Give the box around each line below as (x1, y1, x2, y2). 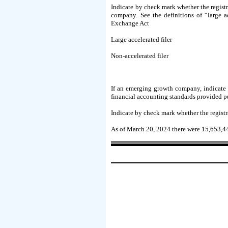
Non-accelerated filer (111, 52, 169, 60)
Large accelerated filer (111, 36, 173, 44)
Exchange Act (111, 19, 150, 27)
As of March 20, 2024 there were (111, 125, 202, 133)
